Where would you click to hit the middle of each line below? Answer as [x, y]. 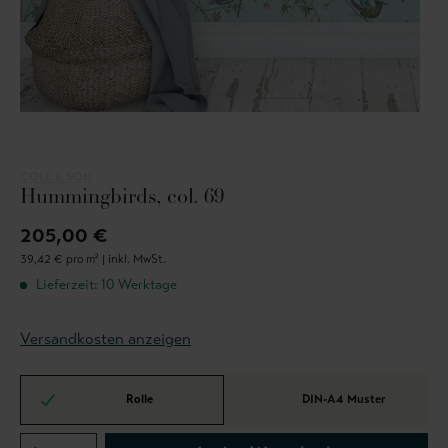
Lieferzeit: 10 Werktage [104, 285]
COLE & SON [56, 177]
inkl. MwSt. [137, 259]
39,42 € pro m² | [64, 259]
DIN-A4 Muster [343, 398]
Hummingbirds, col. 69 [122, 198]
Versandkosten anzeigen [105, 339]
